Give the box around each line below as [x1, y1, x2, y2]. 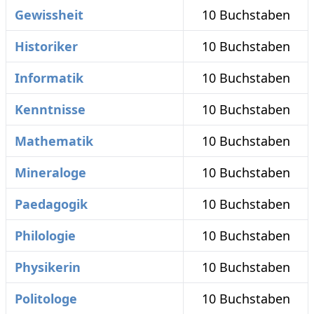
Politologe [15, 290, 77, 307]
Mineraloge [15, 164, 86, 181]
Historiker [15, 38, 78, 55]
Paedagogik [15, 196, 88, 212]
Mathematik [15, 132, 93, 149]
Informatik [15, 69, 83, 86]
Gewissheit [15, 6, 83, 23]
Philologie [15, 227, 76, 244]
